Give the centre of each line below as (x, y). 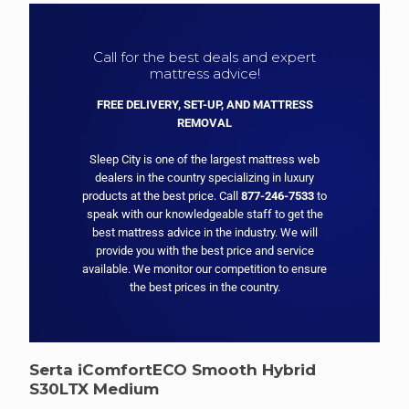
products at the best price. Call (162, 195)
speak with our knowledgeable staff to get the (204, 214)
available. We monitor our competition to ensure (204, 268)
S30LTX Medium (94, 388)
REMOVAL (204, 122)
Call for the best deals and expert (204, 57)
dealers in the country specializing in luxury (204, 177)
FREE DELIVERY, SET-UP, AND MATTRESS (204, 104)
